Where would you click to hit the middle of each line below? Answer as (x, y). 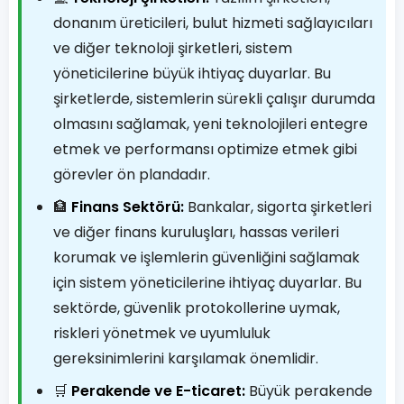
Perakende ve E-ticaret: (158, 391)
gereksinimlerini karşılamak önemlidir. (186, 358)
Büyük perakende (309, 391)
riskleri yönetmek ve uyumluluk (162, 333)
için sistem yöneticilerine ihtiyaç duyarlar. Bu (207, 283)
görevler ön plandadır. (132, 174)
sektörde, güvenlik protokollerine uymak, (197, 308)
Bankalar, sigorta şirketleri (278, 207)
